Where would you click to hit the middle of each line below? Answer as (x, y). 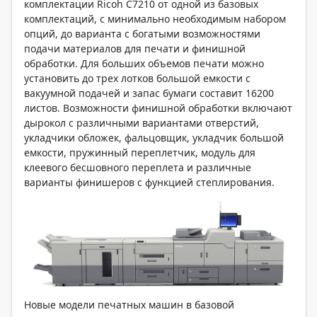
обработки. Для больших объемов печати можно (144, 63)
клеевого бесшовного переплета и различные (138, 167)
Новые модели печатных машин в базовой (129, 305)
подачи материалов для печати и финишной (135, 48)
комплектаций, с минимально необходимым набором (155, 18)
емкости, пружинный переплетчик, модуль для (140, 152)
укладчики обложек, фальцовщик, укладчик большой (154, 137)
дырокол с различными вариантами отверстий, (142, 122)
